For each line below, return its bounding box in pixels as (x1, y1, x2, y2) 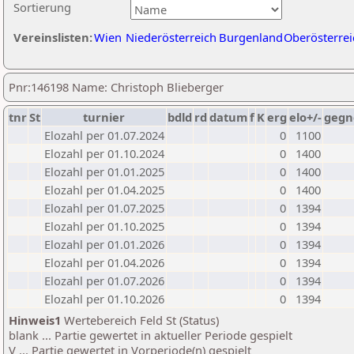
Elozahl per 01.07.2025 (44, 200, 164, 216)
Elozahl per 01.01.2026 (44, 236, 164, 252)
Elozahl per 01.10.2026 (44, 291, 164, 307)
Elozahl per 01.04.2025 (44, 182, 164, 198)
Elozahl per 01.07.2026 (44, 273, 164, 288)
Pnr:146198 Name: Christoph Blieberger (9, 79, 224, 95)
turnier (83, 109, 125, 125)
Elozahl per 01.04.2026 (44, 254, 164, 270)
